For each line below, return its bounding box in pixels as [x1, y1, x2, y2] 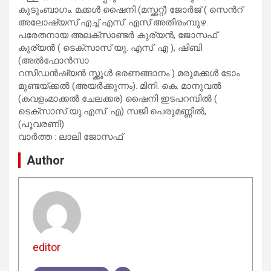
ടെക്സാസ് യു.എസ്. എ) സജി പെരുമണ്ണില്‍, [18, 105, 206, 117]
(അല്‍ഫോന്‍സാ [18, 54, 89, 66]
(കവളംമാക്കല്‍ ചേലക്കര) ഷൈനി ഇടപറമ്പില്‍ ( [18, 93, 217, 104]
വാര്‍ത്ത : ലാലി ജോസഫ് [18, 131, 123, 142]
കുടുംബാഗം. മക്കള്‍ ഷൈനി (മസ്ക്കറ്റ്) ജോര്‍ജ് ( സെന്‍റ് [18, 4, 243, 15]
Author [27, 152, 65, 168]
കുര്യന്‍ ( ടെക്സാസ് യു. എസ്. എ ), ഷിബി [18, 42, 202, 53]
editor [32, 241, 60, 254]
